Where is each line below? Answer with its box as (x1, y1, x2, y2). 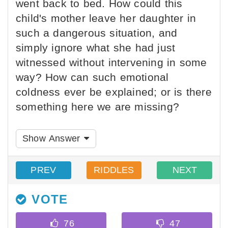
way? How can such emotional (16, 71, 169, 83)
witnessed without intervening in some (16, 56, 207, 68)
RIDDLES (94, 165, 134, 175)
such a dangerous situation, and (16, 27, 178, 39)
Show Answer (22, 133, 83, 144)
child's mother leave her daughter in (16, 12, 196, 24)
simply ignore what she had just (16, 42, 176, 53)
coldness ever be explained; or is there (16, 86, 212, 98)
